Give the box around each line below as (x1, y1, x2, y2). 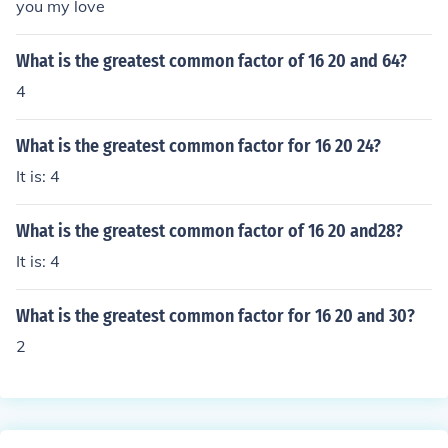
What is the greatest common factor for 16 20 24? (16, 135, 381, 157)
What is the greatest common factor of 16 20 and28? (16, 220, 403, 242)
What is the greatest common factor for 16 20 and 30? (16, 305, 415, 327)
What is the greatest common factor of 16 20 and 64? (16, 50, 407, 72)
